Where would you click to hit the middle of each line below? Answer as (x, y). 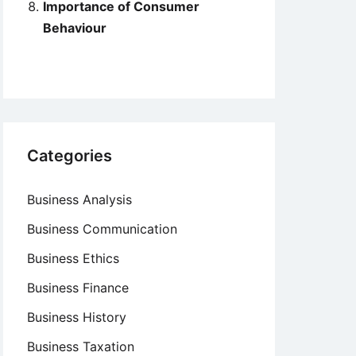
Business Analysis (79, 199)
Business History (77, 317)
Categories (70, 156)
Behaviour (75, 28)
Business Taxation (81, 346)
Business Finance (78, 288)
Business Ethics (73, 258)
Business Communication (102, 229)
